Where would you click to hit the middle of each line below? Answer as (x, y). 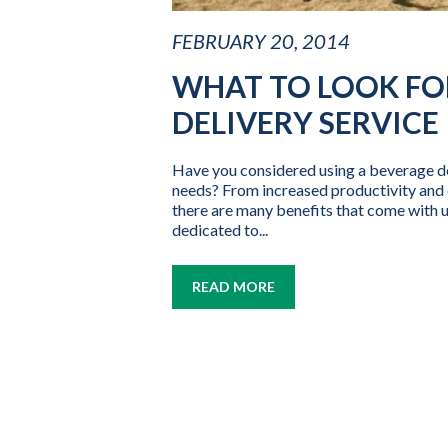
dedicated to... (220, 230)
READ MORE (233, 287)
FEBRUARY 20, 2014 (261, 41)
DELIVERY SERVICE (305, 122)
